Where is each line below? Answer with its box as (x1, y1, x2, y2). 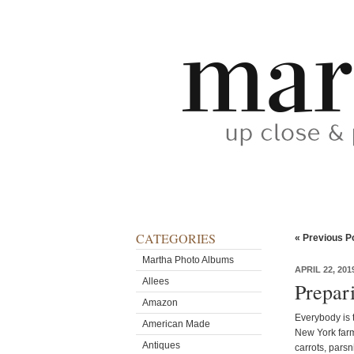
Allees (142, 276, 169, 287)
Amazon (142, 297, 178, 308)
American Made (142, 318, 210, 330)
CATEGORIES (136, 230, 216, 247)
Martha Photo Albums (142, 254, 234, 265)
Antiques (142, 340, 180, 351)
